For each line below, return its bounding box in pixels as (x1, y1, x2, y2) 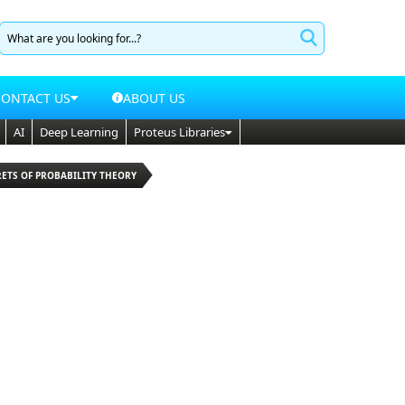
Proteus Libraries (134, 124, 225, 140)
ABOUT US (123, 89, 186, 107)
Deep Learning (40, 124, 118, 140)
